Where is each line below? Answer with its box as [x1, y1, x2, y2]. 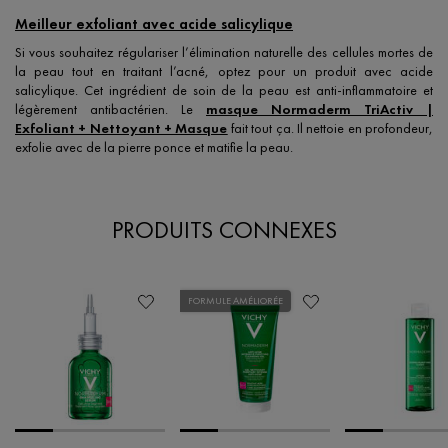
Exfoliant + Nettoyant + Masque [15, 119, 228, 138]
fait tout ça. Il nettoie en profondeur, [227, 119, 434, 138]
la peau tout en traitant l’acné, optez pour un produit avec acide [15, 62, 433, 81]
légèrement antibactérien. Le [15, 100, 206, 119]
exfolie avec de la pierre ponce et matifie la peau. [15, 138, 293, 157]
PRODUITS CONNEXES [111, 214, 337, 246]
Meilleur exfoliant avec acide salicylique [15, 14, 293, 35]
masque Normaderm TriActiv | [206, 100, 433, 119]
